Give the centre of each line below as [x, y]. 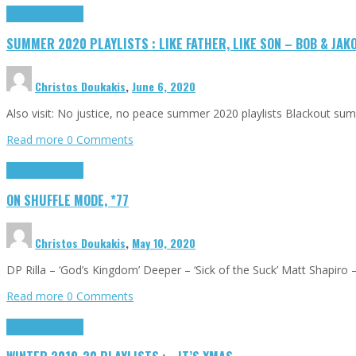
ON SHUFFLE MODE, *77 [68, 200]
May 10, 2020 [164, 242]
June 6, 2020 [164, 86]
